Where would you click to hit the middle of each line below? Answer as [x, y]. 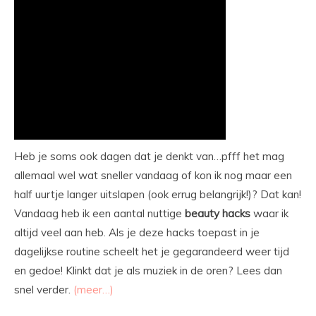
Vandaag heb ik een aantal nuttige [99, 214]
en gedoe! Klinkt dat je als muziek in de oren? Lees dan [148, 271]
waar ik [269, 214]
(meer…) [93, 290]
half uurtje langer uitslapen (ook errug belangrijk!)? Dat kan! [158, 195]
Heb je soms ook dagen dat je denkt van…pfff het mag [149, 157]
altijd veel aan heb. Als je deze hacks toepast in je [137, 233]
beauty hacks [218, 214]
